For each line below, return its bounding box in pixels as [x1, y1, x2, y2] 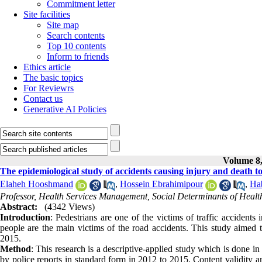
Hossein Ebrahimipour [120, 179, 203, 189]
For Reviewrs [23, 83, 74, 93]
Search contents [47, 30, 105, 40]
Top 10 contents [47, 41, 106, 51]
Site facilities [23, 9, 70, 19]
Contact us [23, 94, 63, 104]
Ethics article [23, 62, 71, 72]
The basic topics [23, 73, 83, 82]
